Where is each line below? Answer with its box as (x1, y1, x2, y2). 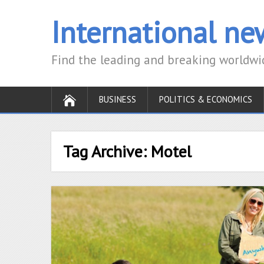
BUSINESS (99, 94, 136, 105)
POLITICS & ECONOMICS (159, 94, 252, 105)
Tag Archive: (63, 140, 151, 162)
